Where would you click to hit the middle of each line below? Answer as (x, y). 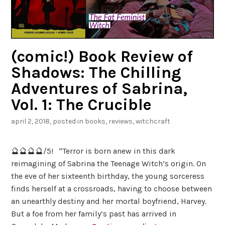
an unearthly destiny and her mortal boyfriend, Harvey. (109, 201)
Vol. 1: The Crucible (82, 104)
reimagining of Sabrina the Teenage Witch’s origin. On (109, 164)
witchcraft (153, 122)
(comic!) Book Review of (102, 56)
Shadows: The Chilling (96, 72)
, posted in (68, 122)
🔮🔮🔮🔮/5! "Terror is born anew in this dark (93, 151)
